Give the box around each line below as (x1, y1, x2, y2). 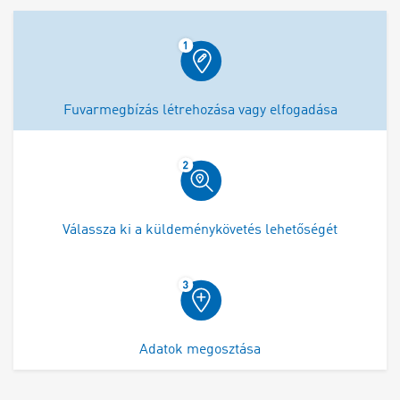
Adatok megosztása (139, 342, 261, 357)
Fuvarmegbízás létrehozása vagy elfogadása (62, 103, 337, 118)
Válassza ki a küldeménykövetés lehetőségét (62, 222, 337, 237)
